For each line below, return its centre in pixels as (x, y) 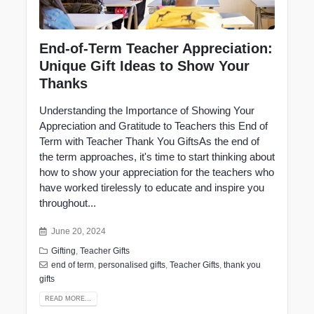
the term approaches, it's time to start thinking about (157, 157)
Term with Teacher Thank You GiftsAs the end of (149, 142)
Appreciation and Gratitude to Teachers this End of (153, 126)
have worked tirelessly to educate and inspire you (151, 188)
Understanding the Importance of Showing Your (146, 111)
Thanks (63, 84)
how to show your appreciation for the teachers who (156, 172)
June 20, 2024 (79, 231)
